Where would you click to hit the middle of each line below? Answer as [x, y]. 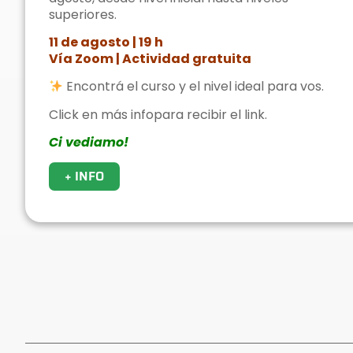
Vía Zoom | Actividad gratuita [150, 59]
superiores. [83, 14]
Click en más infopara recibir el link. [158, 114]
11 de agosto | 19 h [106, 42]
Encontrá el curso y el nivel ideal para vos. [194, 87]
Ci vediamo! [89, 143]
